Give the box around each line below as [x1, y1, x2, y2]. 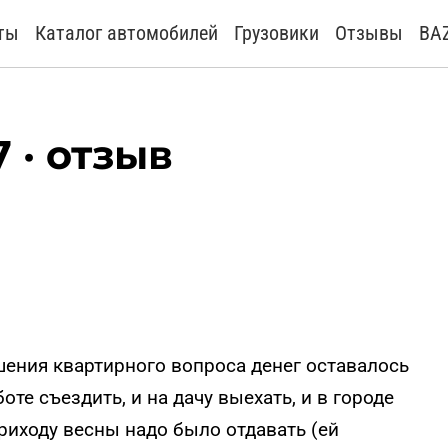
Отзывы [335, 21, 403, 45]
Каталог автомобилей [35, 21, 218, 45]
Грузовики [234, 21, 319, 45]
